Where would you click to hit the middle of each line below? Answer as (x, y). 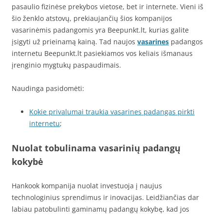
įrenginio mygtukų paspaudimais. (66, 65)
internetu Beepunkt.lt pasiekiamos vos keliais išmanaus (102, 54)
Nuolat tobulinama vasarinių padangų (96, 148)
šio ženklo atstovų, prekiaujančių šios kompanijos (92, 18)
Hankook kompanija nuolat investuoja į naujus (87, 186)
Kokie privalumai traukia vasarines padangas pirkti (112, 112)
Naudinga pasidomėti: (48, 89)
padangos (186, 42)
